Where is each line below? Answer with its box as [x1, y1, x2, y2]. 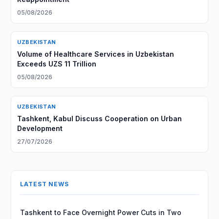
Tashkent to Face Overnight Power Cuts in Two [20, 208, 182, 217]
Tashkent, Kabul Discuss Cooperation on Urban [17, 114, 182, 123]
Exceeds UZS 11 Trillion [17, 60, 97, 68]
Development [17, 124, 63, 132]
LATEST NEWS [20, 180, 69, 188]
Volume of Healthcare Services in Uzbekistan [17, 50, 175, 58]
